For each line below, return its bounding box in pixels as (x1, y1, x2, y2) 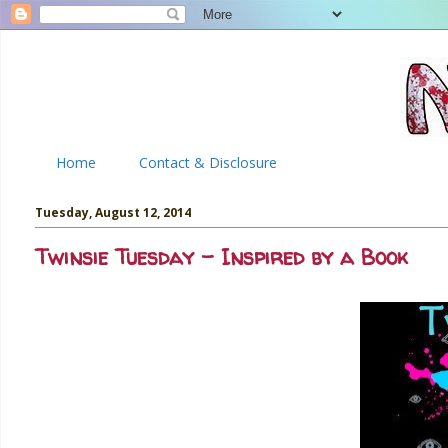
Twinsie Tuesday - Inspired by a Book (35, 243, 408, 273)
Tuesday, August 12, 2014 (35, 204, 191, 222)
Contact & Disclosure (139, 153, 277, 173)
